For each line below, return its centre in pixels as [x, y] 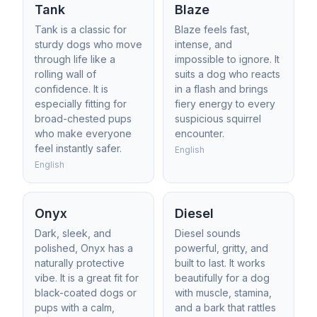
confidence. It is [71, 89]
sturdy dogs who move [88, 44]
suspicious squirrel [218, 119]
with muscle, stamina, [223, 293]
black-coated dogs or [86, 293]
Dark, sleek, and [73, 233]
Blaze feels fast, [212, 29]
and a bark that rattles [225, 307]
